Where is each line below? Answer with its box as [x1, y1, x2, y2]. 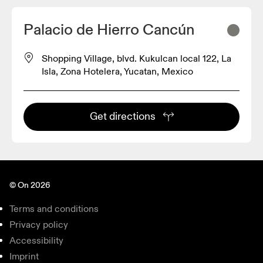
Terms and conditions [9, 203, 99, 215]
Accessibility [9, 234, 63, 247]
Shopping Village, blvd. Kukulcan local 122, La [42, 52, 231, 65]
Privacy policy [9, 218, 68, 231]
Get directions [89, 109, 156, 123]
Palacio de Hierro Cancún [23, 20, 194, 39]
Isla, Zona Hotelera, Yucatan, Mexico [42, 65, 193, 77]
